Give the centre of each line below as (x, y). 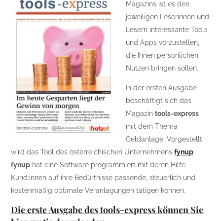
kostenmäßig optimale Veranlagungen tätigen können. (98, 190)
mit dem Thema (152, 126)
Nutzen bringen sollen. (162, 68)
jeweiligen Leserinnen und (168, 17)
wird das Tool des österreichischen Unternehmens (93, 152)
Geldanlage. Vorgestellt (164, 139)
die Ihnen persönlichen (162, 55)
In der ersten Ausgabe (162, 88)
